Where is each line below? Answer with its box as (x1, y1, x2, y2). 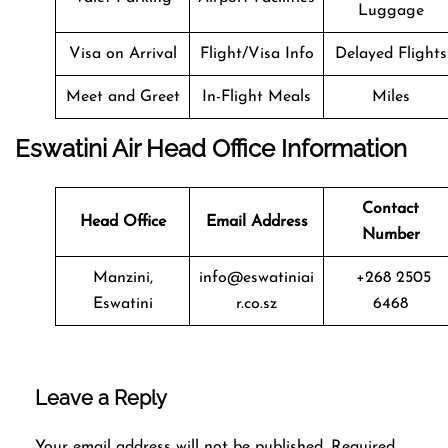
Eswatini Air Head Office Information (15, 133, 407, 163)
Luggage (357, 2, 424, 19)
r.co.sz (236, 295, 277, 312)
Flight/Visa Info (199, 45, 314, 62)
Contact (362, 200, 419, 217)
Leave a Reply (35, 385, 167, 410)
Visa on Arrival (68, 45, 177, 62)
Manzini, (92, 269, 153, 286)
